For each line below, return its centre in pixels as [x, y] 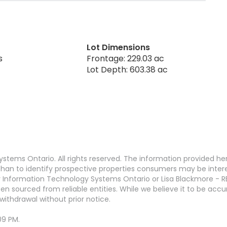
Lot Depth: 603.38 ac [127, 69]
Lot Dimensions [119, 47]
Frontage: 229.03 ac [126, 58]
